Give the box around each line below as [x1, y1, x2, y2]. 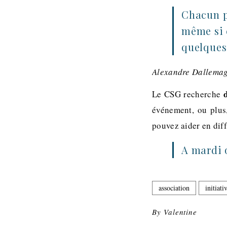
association [159, 183, 190, 193]
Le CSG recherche [152, 88, 223, 100]
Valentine [164, 207, 197, 217]
